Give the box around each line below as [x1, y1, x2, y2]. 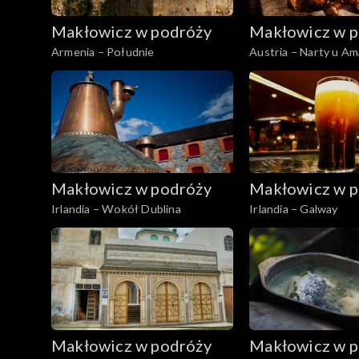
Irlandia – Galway [249, 202, 338, 216]
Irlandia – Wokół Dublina [51, 202, 181, 216]
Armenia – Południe [51, 45, 155, 59]
